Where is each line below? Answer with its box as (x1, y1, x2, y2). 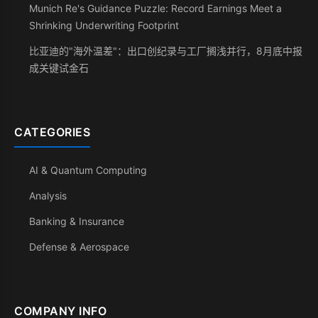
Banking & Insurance (29, 215, 124, 227)
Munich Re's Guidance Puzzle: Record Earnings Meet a (29, 2, 282, 14)
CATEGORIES (14, 125, 90, 139)
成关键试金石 (29, 62, 89, 74)
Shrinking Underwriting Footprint (29, 19, 179, 31)
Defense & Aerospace (29, 241, 129, 253)
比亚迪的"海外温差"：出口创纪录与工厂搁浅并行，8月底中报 (29, 45, 302, 57)
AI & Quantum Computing (29, 164, 147, 176)
